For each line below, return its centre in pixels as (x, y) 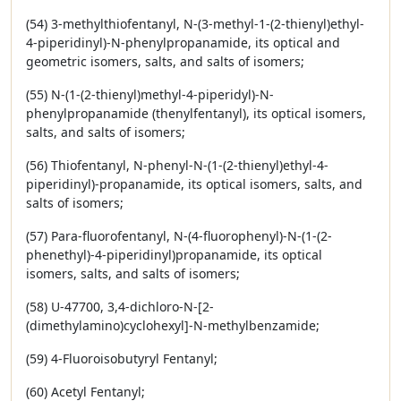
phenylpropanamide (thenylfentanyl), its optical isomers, (196, 113)
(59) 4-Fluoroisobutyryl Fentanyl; (122, 358)
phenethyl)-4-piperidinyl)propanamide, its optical (174, 255)
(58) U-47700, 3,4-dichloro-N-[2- (120, 307)
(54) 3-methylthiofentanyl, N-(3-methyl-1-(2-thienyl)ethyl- (195, 24)
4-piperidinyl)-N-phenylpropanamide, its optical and (183, 43)
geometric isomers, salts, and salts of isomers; (165, 61)
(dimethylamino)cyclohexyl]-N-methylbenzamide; (173, 325)
